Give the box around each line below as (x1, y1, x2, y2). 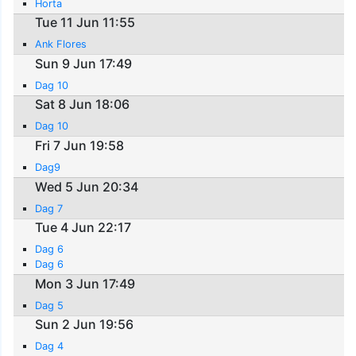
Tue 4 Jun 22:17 (35, 219, 132, 236)
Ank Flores (35, 38, 87, 51)
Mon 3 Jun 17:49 (35, 275, 136, 292)
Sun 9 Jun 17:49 (35, 55, 133, 72)
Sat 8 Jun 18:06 (35, 96, 130, 113)
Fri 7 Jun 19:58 (35, 137, 125, 154)
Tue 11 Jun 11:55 (35, 14, 136, 31)
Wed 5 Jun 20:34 (35, 178, 139, 195)
